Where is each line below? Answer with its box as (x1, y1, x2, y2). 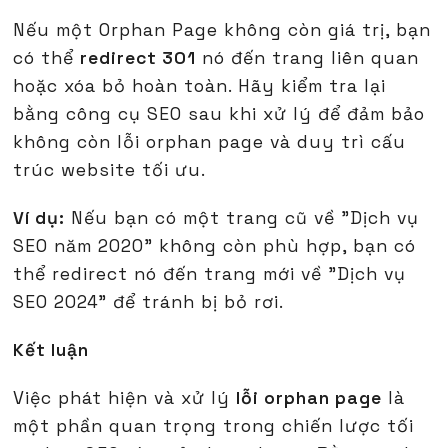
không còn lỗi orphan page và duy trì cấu (13, 131, 407, 154)
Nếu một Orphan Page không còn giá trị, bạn (13, 19, 432, 42)
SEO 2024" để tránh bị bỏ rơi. (13, 291, 285, 314)
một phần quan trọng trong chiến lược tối (13, 415, 415, 438)
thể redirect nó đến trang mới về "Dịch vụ (13, 263, 407, 286)
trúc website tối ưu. (13, 159, 207, 182)
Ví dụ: (13, 207, 66, 230)
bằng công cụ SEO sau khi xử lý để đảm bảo (13, 103, 426, 126)
